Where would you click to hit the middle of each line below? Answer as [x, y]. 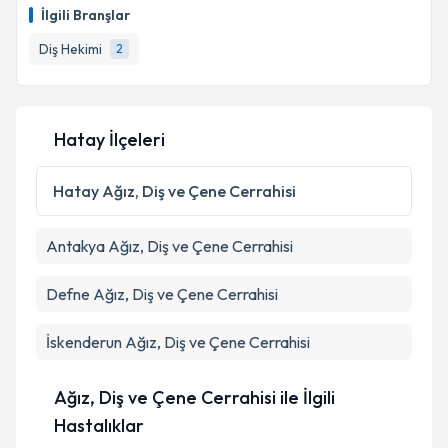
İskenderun [84, 342]
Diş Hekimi [70, 49]
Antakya [75, 246]
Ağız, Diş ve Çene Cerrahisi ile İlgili [194, 397]
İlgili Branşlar [85, 15]
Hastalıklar [98, 425]
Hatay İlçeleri [109, 139]
